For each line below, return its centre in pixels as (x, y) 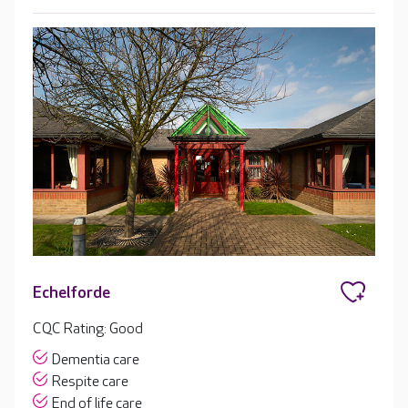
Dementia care (96, 360)
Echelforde (71, 292)
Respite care (90, 382)
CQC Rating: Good (88, 329)
